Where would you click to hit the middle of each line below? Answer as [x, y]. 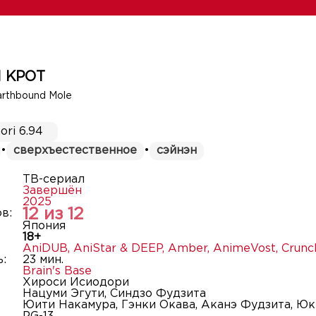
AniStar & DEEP [118, 249]
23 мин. [43, 260]
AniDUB [45, 249]
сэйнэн [177, 151]
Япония [44, 226]
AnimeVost [244, 249]
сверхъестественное [75, 151]
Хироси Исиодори [76, 282]
